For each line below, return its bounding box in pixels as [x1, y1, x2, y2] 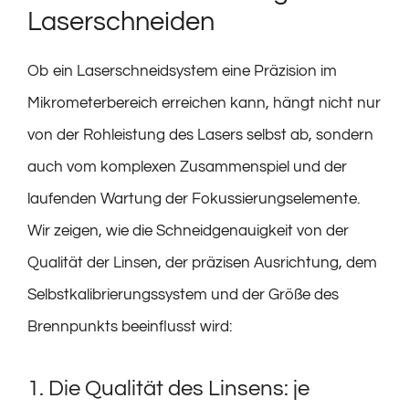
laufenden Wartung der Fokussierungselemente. [27, 190, 360, 207]
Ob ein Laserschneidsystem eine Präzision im [27, 62, 337, 79]
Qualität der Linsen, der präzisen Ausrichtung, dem [27, 254, 377, 271]
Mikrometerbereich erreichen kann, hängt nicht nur [27, 94, 381, 111]
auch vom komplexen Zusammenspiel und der [27, 158, 347, 175]
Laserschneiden [27, 7, 215, 36]
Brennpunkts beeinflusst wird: [27, 318, 232, 335]
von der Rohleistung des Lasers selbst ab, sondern [27, 126, 373, 143]
